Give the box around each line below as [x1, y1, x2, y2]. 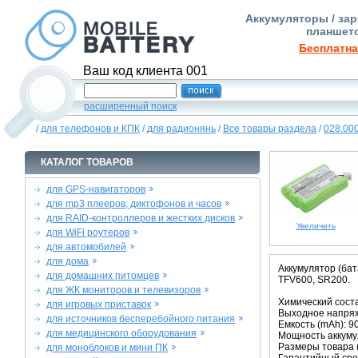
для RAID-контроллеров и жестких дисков [46, 213, 235, 224]
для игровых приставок [46, 299, 151, 310]
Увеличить [296, 221, 336, 230]
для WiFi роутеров [46, 227, 129, 238]
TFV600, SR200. [278, 274, 350, 285]
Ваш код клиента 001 [83, 64, 208, 78]
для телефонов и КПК [41, 123, 140, 134]
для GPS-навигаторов [46, 184, 145, 195]
